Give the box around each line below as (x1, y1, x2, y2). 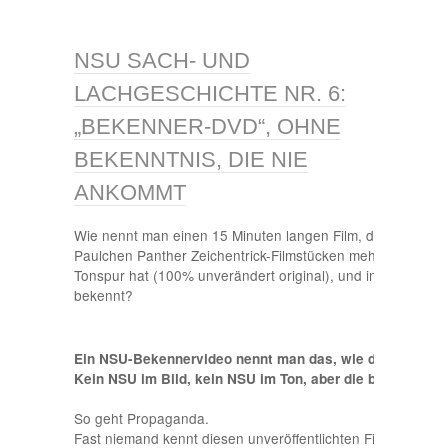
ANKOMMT (74, 180, 186, 206)
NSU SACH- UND (74, 48, 250, 74)
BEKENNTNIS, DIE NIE (74, 147, 308, 173)
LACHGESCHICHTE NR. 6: (74, 81, 346, 107)
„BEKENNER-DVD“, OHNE (74, 114, 341, 140)
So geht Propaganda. (74, 407, 209, 428)
